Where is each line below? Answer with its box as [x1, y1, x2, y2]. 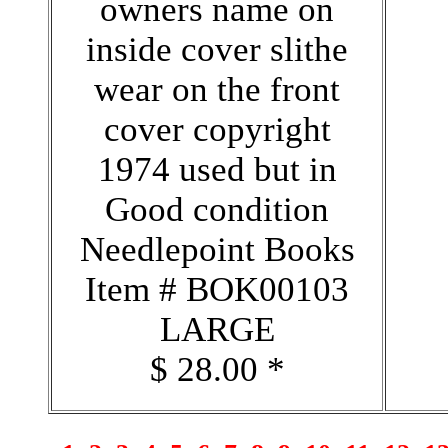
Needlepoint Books [79, 229, 355, 269]
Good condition [105, 189, 329, 229]
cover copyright [103, 109, 331, 149]
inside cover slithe [86, 29, 348, 69]
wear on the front [94, 69, 340, 109]
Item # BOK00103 [85, 269, 349, 309]
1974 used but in [97, 149, 337, 189]
